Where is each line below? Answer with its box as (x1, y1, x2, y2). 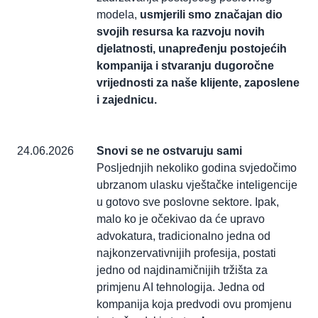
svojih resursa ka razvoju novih (97, 26, 265, 38)
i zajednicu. (97, 94, 157, 106)
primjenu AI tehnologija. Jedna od (97, 281, 265, 294)
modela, (97, 9, 137, 21)
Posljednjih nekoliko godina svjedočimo (97, 162, 297, 175)
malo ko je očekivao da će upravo (97, 213, 265, 226)
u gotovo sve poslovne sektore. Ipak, (97, 196, 279, 209)
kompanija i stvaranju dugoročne (97, 60, 274, 72)
